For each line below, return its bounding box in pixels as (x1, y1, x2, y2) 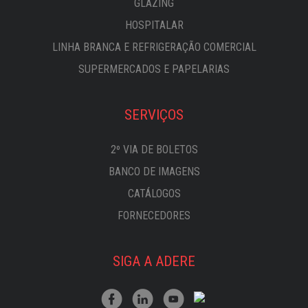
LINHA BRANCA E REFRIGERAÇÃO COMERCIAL (52, 41, 256, 54)
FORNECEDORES (118, 209, 190, 222)
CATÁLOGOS (127, 187, 181, 200)
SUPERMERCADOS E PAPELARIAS (78, 63, 230, 76)
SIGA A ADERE (113, 253, 195, 269)
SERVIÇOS (124, 107, 184, 123)
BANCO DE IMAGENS (108, 165, 200, 178)
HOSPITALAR (124, 19, 184, 32)
